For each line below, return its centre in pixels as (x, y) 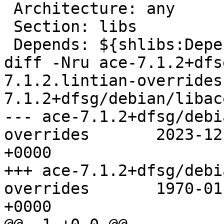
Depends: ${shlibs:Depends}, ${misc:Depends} (9, 45)
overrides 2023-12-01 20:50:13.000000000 (47, 135)
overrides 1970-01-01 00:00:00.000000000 (47, 189)
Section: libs (9, 27)
